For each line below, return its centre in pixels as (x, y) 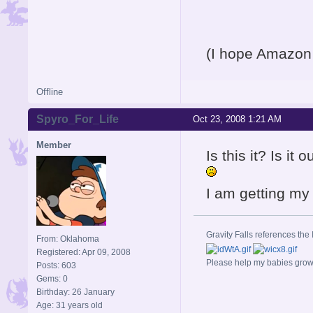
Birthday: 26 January (75, 292)
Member (54, 145)
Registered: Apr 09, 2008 (83, 253)
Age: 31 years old (70, 306)
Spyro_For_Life (78, 119)
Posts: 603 (56, 266)
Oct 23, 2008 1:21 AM (237, 119)
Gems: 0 (52, 279)
